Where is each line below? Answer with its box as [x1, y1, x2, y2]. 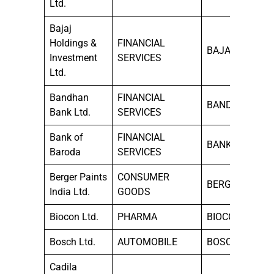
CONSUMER [117, 171, 169, 183]
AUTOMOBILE [117, 235, 177, 248]
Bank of [50, 131, 83, 143]
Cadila [50, 261, 77, 273]
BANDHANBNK [207, 98, 271, 111]
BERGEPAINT [207, 178, 264, 190]
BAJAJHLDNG [207, 44, 268, 56]
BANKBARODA [207, 138, 270, 150]
